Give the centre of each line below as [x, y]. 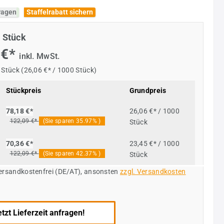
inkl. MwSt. [39, 56]
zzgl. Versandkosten [153, 171]
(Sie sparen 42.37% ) [72, 153]
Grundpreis [148, 90]
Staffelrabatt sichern [59, 12]
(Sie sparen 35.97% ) [72, 121]
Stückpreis [23, 90]
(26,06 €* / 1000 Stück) [59, 70]
